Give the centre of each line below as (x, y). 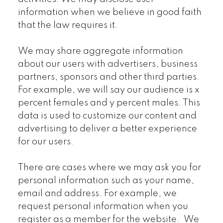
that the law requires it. (68, 25)
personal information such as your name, (106, 181)
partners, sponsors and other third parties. (109, 77)
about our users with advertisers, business (108, 64)
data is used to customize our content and (107, 116)
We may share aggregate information (100, 52)
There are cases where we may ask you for (109, 168)
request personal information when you (103, 207)
